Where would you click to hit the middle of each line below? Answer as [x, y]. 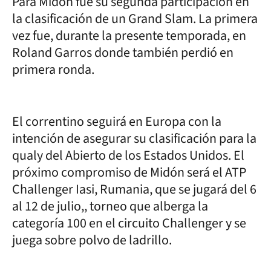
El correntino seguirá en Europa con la [117, 121]
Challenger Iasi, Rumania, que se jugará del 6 [134, 189]
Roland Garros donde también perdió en [123, 52]
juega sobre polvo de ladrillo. [92, 240]
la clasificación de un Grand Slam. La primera [135, 18]
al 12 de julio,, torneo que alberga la [110, 206]
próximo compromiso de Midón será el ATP [129, 172]
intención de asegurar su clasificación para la [134, 138]
